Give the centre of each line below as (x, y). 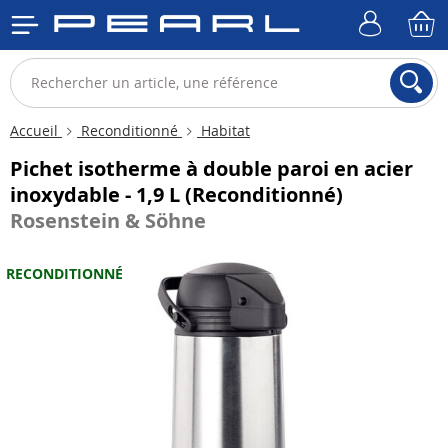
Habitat (223, 130)
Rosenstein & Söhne (108, 220)
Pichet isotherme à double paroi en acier (211, 168)
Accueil (36, 130)
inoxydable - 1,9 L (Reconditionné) (176, 194)
